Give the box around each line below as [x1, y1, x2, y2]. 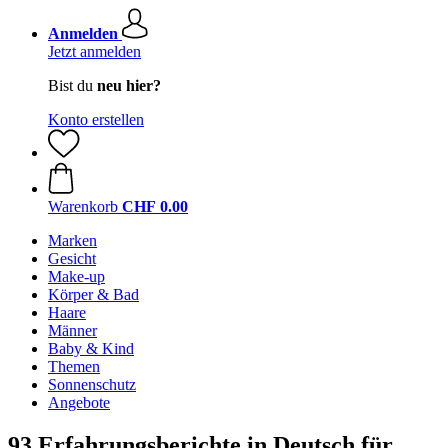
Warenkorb [48, 198, 118, 215]
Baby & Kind [48, 340, 134, 357]
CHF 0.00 [122, 198, 188, 215]
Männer [48, 322, 97, 339]
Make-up [48, 268, 105, 285]
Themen [48, 358, 100, 375]
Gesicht [48, 250, 96, 267]
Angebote [48, 394, 110, 411]
